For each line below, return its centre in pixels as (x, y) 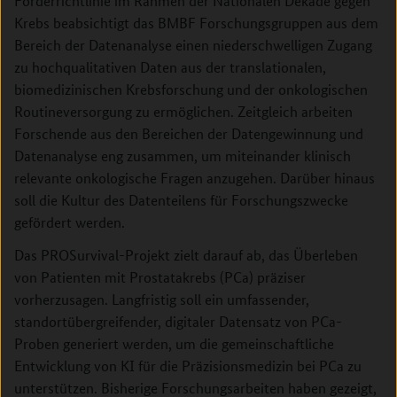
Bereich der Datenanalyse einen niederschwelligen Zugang (193, 45)
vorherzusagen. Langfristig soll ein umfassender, (162, 299)
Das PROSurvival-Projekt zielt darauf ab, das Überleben (186, 255)
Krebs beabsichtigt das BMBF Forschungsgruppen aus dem (196, 23)
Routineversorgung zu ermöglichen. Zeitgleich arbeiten (183, 111)
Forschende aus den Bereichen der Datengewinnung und (189, 133)
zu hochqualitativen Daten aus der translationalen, (170, 67)
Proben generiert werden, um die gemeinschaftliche (174, 343)
